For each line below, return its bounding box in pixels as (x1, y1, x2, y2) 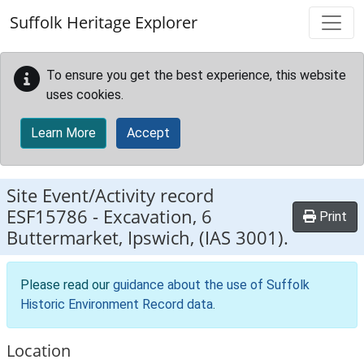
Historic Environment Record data (20, 297, 213, 312)
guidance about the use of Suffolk (113, 277, 310, 292)
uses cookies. (46, 87, 123, 102)
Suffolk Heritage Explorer (10, 11, 197, 33)
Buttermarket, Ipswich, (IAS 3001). (6, 225, 288, 250)
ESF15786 (6, 204, 88, 229)
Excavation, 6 (103, 204, 212, 229)
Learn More (31, 125, 96, 141)
